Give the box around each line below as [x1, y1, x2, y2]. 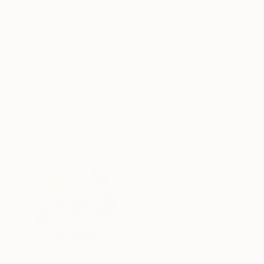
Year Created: [33, 44, 103, 57]
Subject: [33, 60, 74, 72]
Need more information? [33, 105, 151, 118]
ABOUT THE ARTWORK [35, 7, 146, 19]
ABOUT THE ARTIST [117, 171, 197, 182]
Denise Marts [117, 184, 228, 206]
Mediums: [33, 90, 82, 103]
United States [117, 209, 185, 222]
